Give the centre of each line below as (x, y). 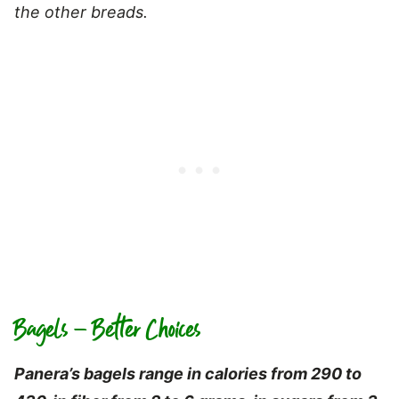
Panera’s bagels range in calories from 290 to (188, 373)
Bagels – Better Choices (107, 330)
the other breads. (81, 12)
